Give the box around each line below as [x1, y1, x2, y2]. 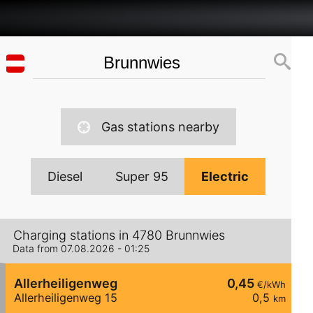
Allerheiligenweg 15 [14, 291, 117, 305]
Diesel [48, 169, 83, 184]
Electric [201, 169, 249, 184]
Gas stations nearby [101, 119, 219, 134]
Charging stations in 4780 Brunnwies [13, 228, 225, 243]
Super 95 [115, 169, 169, 184]
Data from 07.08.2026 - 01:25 [13, 242, 150, 255]
